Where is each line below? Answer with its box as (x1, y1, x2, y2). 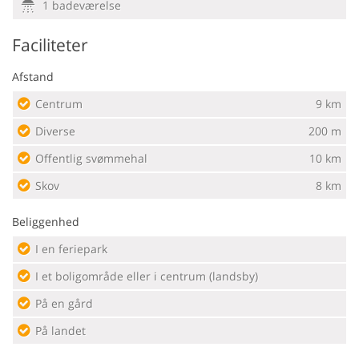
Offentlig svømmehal (35, 151, 147, 166)
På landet (35, 323, 86, 338)
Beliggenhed (12, 214, 79, 229)
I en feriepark (35, 241, 107, 256)
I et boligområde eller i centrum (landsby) (35, 268, 258, 284)
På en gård (35, 296, 93, 311)
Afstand (12, 69, 54, 84)
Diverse (35, 123, 75, 139)
